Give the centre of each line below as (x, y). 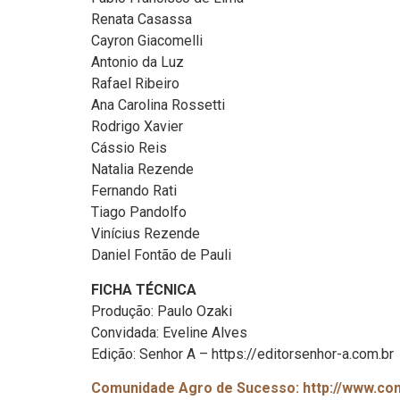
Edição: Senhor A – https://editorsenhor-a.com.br (242, 354)
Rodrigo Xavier (137, 127)
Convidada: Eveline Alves (169, 332)
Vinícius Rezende (146, 234)
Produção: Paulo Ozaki (162, 311)
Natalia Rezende (142, 170)
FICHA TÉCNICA (144, 289)
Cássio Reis (129, 148)
